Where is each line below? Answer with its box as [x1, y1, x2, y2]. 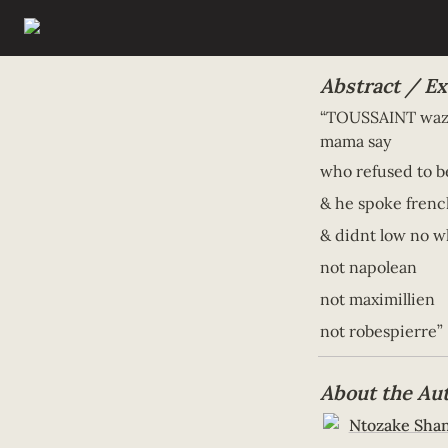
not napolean [320, 257, 421, 277]
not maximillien [320, 289, 439, 309]
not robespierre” [320, 321, 443, 341]
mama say [320, 131, 395, 151]
